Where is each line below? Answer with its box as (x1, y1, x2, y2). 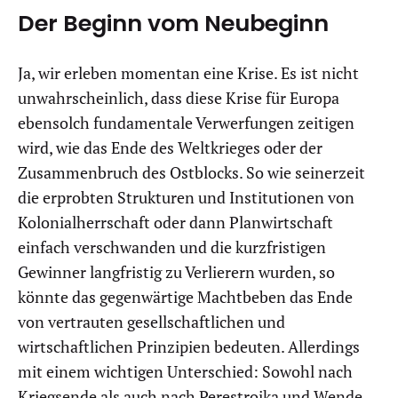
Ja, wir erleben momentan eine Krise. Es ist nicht (18, 63, 359, 84)
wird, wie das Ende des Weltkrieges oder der (18, 138, 322, 159)
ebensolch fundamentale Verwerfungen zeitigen (18, 113, 354, 134)
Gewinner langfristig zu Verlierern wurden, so (18, 262, 335, 283)
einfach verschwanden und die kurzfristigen (18, 237, 326, 259)
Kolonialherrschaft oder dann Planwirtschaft (18, 212, 333, 234)
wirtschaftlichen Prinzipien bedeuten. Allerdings (18, 337, 360, 358)
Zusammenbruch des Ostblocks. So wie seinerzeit (18, 163, 365, 184)
